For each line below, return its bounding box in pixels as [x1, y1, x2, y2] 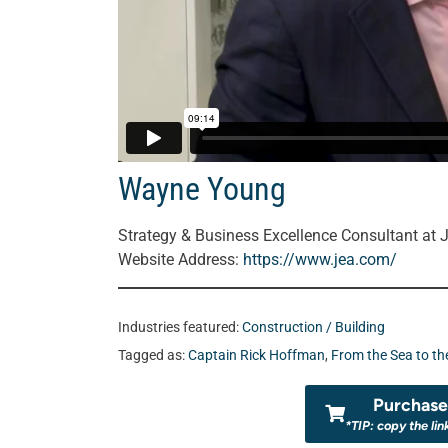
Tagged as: [118, 346, 188, 364]
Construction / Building [242, 318, 385, 336]
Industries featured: [118, 318, 242, 336]
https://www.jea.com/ [243, 249, 397, 269]
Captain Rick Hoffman [188, 346, 325, 364]
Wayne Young [118, 169, 286, 208]
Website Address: [118, 249, 243, 269]
